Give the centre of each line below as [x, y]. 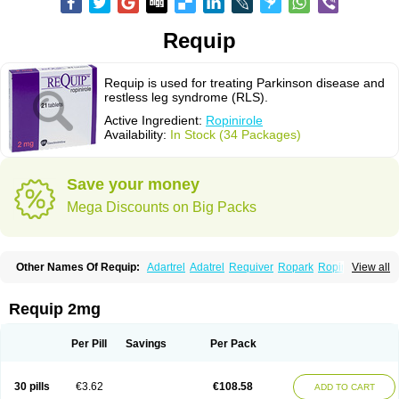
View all [371, 267]
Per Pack [233, 344]
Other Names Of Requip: [78, 267]
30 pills [32, 387]
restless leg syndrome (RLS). [186, 97]
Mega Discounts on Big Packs [162, 207]
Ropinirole [234, 120]
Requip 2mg [55, 309]
